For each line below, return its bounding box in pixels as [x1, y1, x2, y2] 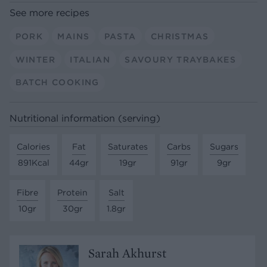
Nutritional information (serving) [10, 112, 160, 125]
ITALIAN [70, 54, 110, 65]
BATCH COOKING [15, 77, 100, 88]
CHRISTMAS [150, 30, 209, 42]
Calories [17, 141, 50, 152]
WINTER [15, 54, 55, 65]
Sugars [210, 141, 238, 152]
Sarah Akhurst [88, 244, 166, 261]
